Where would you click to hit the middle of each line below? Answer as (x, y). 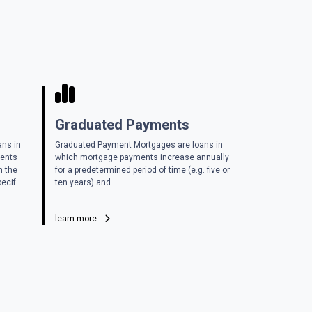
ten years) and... (86, 182)
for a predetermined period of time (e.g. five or (142, 170)
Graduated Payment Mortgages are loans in (139, 145)
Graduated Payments (122, 124)
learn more (77, 218)
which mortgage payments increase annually (142, 157)
